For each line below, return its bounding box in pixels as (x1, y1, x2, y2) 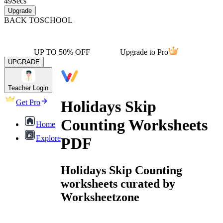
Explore (36, 134, 61, 142)
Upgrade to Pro (120, 48, 168, 56)
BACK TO (4, 16, 40, 24)
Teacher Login (8, 84, 48, 92)
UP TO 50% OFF (34, 48, 90, 56)
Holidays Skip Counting (61, 163, 182, 177)
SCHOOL (40, 16, 73, 24)
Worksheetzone (61, 190, 139, 204)
